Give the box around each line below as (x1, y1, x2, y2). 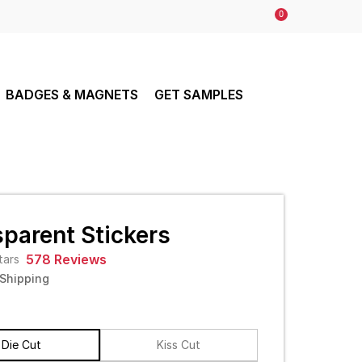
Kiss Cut (157, 337, 200, 351)
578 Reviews (25, 250, 107, 267)
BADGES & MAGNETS (5, 86, 138, 103)
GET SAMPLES (154, 86, 243, 103)
